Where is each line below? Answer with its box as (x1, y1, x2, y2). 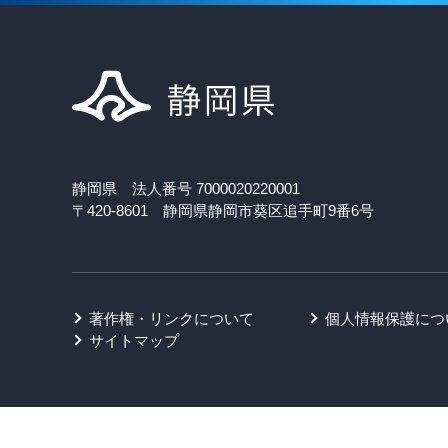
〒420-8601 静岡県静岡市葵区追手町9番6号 (72, 202, 374, 219)
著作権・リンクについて (89, 310, 254, 327)
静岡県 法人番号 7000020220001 (72, 180, 300, 197)
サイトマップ (89, 332, 179, 349)
